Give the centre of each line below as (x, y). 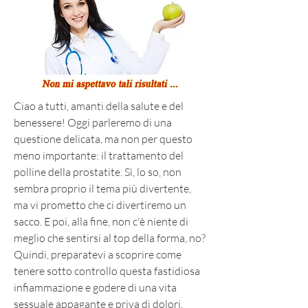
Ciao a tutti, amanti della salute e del (99, 106)
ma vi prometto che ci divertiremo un (100, 205)
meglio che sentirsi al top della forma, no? (110, 238)
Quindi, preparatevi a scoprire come (98, 254)
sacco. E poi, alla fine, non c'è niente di (101, 221)
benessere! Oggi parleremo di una (93, 122)
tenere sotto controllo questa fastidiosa (107, 271)
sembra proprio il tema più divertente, (102, 188)
